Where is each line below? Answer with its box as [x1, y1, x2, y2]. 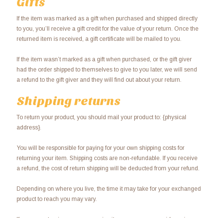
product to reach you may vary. [16, 195, 97, 202]
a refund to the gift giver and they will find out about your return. [16, 76, 182, 83]
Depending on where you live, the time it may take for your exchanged [16, 185, 201, 192]
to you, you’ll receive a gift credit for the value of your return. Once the [16, 25, 199, 32]
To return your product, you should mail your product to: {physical [16, 113, 186, 121]
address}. [16, 124, 41, 131]
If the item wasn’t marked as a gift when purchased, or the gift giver [16, 55, 192, 63]
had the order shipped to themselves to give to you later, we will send [16, 66, 197, 73]
